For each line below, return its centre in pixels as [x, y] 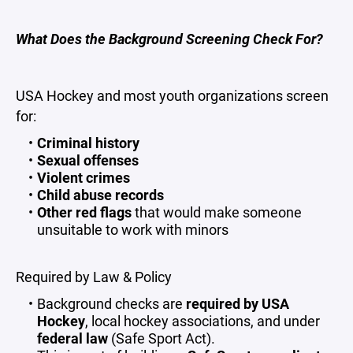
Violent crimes [83, 177]
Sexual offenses [87, 160]
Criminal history [88, 143]
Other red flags [84, 212]
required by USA [237, 303]
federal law [72, 338]
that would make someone [216, 212]
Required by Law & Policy [94, 277]
